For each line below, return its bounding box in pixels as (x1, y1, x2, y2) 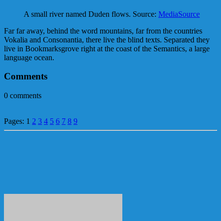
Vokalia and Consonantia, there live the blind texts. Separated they (4, 35, 210, 44)
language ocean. (4, 53, 54, 62)
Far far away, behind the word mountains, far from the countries (4, 26, 202, 35)
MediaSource (158, 9, 200, 18)
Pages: (4, 117, 26, 126)
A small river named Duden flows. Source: (24, 9, 158, 18)
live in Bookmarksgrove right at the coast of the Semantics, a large (4, 44, 210, 53)
